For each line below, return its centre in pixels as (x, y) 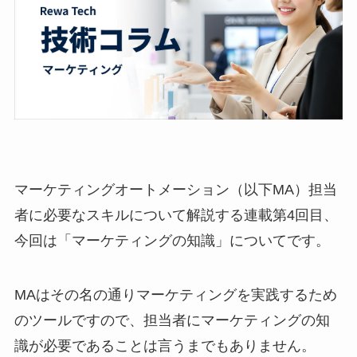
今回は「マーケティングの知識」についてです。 (172, 240)
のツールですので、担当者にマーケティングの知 (172, 320)
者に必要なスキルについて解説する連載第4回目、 (176, 215)
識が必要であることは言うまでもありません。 (165, 345)
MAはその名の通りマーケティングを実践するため (175, 294)
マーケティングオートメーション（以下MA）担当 (175, 189)
